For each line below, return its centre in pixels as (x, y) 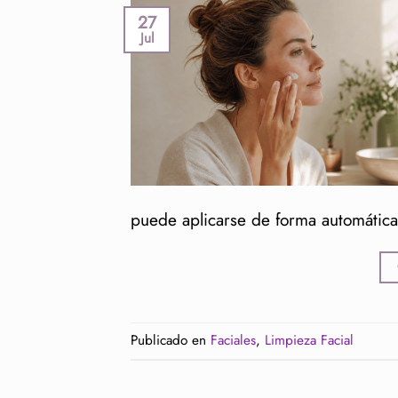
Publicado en (171, 341)
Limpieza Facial (309, 341)
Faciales (233, 341)
